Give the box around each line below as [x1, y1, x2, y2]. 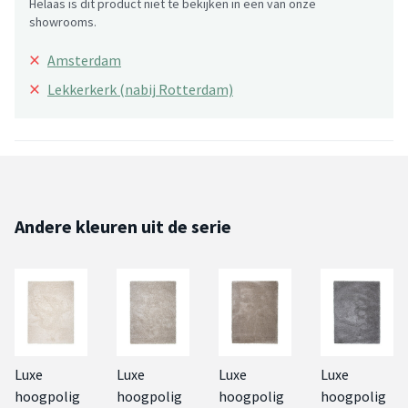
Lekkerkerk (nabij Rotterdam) [47, 79, 233, 98]
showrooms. [29, 13, 97, 30]
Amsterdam [47, 50, 121, 69]
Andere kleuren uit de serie [15, 214, 231, 238]
